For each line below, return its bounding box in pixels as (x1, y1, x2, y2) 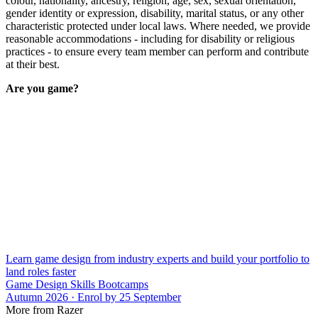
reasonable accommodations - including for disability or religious (6, 33, 295, 45)
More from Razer (6, 304, 83, 317)
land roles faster (6, 265, 76, 278)
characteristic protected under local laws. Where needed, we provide (6, 20, 310, 33)
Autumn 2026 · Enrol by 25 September (6, 291, 181, 304)
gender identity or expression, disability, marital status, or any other (6, 7, 304, 20)
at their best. (6, 58, 60, 71)
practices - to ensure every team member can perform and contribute (6, 45, 309, 58)
